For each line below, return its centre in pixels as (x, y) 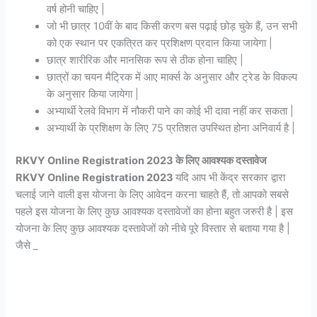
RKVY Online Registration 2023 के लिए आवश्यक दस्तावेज (143, 160)
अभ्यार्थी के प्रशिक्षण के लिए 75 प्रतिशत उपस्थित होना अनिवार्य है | (171, 128)
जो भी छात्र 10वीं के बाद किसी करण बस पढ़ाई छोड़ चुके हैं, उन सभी (172, 26)
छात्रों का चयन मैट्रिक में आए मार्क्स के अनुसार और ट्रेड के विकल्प (172, 77)
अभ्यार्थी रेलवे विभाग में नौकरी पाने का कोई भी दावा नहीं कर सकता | (171, 111)
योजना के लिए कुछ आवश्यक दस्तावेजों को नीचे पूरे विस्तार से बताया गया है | (153, 228)
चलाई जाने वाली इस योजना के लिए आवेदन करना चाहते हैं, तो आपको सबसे (152, 194)
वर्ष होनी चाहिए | (76, 9)
